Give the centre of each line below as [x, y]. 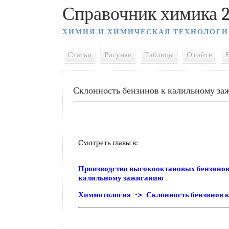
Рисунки [118, 55]
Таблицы [159, 55]
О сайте [199, 55]
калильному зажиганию [121, 178]
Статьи [80, 55]
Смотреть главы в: [108, 143]
